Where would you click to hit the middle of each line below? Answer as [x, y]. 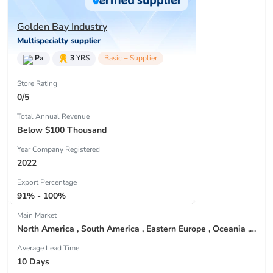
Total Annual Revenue [53, 116]
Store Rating [37, 83]
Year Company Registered [58, 149]
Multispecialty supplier [59, 41]
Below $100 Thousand [62, 130]
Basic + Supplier [131, 58]
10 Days [33, 261]
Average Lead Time [48, 248]
